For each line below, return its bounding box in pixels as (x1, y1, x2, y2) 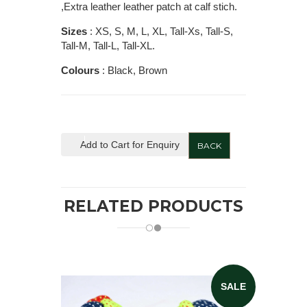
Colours (61, 64, 102, 77)
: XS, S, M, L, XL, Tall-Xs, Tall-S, (90, 25, 233, 38)
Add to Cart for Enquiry (80, 139, 180, 151)
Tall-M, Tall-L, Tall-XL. (61, 40, 155, 52)
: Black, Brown (102, 64, 167, 77)
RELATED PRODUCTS (64, 197, 243, 217)
